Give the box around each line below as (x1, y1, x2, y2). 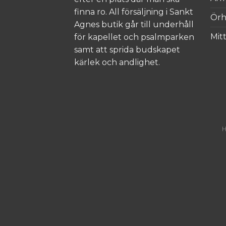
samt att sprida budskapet (74, 44, 180, 54)
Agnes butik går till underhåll (74, 19, 194, 29)
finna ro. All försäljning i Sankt (74, 7, 193, 17)
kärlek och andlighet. (74, 57, 160, 67)
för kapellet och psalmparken (74, 32, 194, 42)
